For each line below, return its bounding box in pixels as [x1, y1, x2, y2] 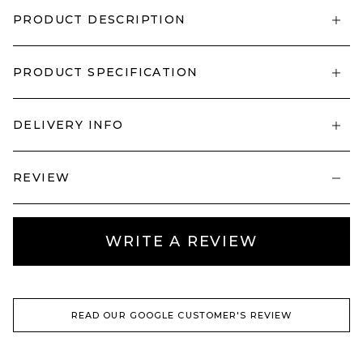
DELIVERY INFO [13, 117, 124, 132]
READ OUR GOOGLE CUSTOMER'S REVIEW [70, 310, 293, 321]
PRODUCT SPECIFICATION [13, 65, 199, 79]
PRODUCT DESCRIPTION [13, 12, 186, 27]
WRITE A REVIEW [105, 233, 258, 250]
